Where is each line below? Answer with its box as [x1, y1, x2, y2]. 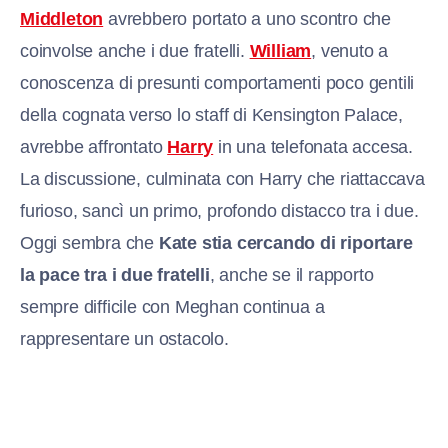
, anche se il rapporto [209, 265, 374, 286]
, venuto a [311, 41, 389, 62]
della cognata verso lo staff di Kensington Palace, [20, 105, 403, 126]
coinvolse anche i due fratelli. [20, 41, 250, 62]
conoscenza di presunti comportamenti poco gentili [20, 73, 415, 94]
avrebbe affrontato [20, 137, 168, 158]
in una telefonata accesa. [213, 137, 414, 158]
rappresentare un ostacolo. [20, 329, 229, 350]
